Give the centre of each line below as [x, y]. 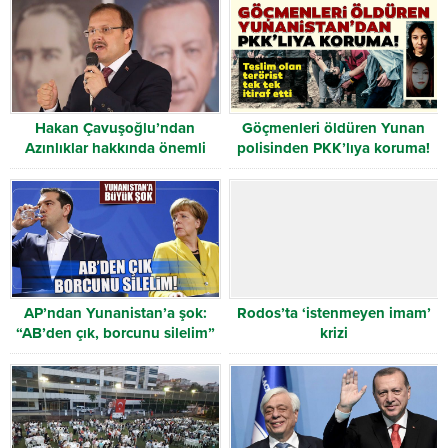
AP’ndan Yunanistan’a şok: [115, 313]
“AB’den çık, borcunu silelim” [115, 333]
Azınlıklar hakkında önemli [115, 148]
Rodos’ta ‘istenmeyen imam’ [333, 313]
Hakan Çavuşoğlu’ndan [115, 128]
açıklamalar [115, 168]
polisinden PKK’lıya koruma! [334, 148]
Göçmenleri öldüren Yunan [334, 128]
